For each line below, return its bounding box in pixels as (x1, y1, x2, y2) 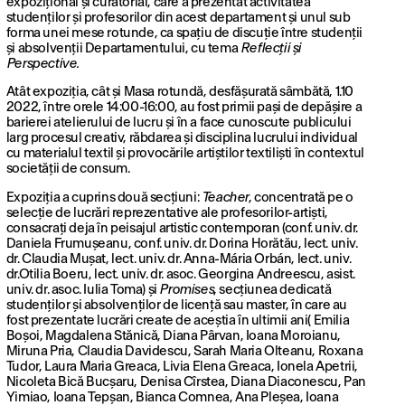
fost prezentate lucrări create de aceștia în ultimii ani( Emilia (5, 313, 350, 327)
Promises (159, 282, 214, 297)
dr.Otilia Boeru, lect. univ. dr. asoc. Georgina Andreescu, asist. (5, 267, 355, 281)
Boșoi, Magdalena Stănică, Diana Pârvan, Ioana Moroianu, (5, 328, 341, 343)
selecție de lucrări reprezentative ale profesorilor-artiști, (5, 205, 328, 220)
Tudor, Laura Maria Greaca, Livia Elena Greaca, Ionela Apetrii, (5, 359, 358, 373)
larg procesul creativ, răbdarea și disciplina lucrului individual (5, 131, 358, 146)
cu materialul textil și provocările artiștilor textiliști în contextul (5, 146, 364, 161)
